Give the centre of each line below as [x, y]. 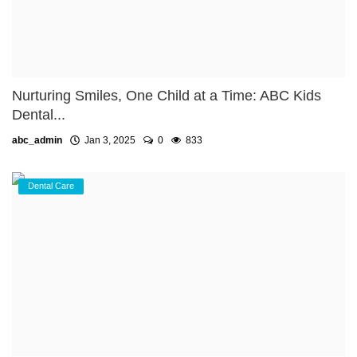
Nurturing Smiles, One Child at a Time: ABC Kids [167, 95]
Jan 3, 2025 [108, 140]
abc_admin [37, 140]
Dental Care [51, 185]
